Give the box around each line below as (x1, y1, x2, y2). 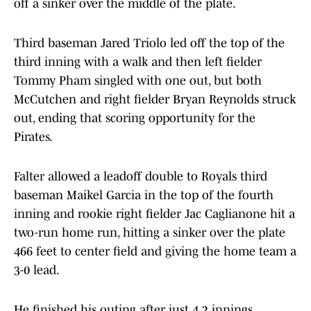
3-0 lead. (14, 263, 60, 278)
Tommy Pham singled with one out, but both (14, 74, 262, 88)
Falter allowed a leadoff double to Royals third (14, 169, 267, 184)
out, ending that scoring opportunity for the (14, 111, 255, 126)
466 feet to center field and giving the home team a (14, 244, 296, 259)
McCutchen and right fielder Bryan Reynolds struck (14, 92, 296, 107)
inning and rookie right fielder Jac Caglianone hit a (14, 207, 295, 221)
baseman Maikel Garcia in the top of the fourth (14, 188, 274, 203)
